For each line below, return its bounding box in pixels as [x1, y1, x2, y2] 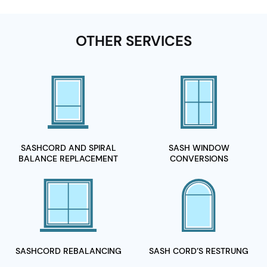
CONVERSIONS [169, 153, 228, 164]
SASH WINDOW [168, 142, 229, 154]
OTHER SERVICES [75, 32, 192, 51]
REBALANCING [63, 246, 122, 257]
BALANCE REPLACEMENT [18, 153, 118, 164]
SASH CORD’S [149, 246, 206, 257]
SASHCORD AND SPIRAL [20, 142, 116, 154]
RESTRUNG [206, 246, 249, 257]
